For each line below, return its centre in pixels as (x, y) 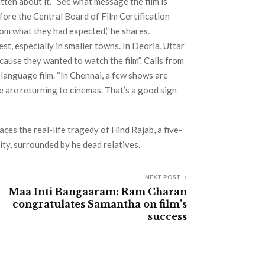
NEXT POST (163, 177)
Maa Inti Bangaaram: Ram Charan (98, 191)
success (167, 216)
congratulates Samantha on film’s (100, 204)
